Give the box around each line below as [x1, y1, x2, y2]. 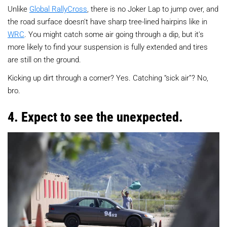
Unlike [8, 4, 29, 14]
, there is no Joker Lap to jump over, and [87, 4, 218, 14]
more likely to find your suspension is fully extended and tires [8, 42, 208, 52]
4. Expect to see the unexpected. [8, 108, 183, 126]
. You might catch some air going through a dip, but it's [24, 29, 204, 40]
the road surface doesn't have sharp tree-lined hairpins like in [8, 16, 207, 27]
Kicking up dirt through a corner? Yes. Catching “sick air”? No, [8, 72, 208, 83]
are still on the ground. [8, 54, 81, 65]
